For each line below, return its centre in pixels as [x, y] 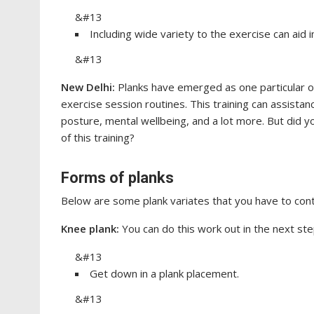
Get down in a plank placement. [164, 273]
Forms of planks [119, 178]
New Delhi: [89, 87]
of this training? [99, 137]
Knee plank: [91, 228]
